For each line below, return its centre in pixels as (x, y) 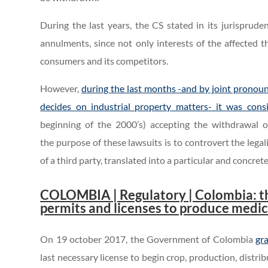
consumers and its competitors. (104, 61)
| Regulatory (149, 195)
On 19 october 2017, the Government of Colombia (148, 239)
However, (61, 89)
